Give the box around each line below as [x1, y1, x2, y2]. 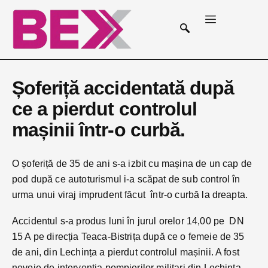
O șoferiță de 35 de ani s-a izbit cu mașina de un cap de [12, 158, 252, 169]
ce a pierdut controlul [12, 98, 197, 120]
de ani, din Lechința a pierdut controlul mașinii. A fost [12, 246, 239, 257]
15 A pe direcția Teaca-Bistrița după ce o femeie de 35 [12, 231, 245, 242]
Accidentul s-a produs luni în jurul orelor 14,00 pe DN [12, 215, 244, 226]
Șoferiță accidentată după [12, 77, 234, 99]
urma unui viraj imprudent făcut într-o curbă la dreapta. [12, 189, 248, 200]
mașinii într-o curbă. [12, 118, 185, 141]
